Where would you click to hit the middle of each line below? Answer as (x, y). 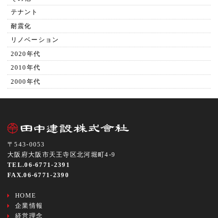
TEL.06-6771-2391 (39, 164)
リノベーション (35, 40)
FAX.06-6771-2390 (38, 175)
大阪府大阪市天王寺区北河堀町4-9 (62, 154)
